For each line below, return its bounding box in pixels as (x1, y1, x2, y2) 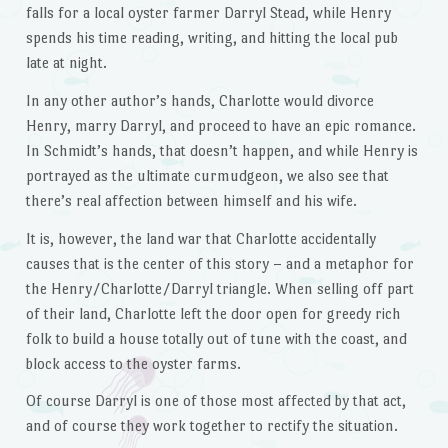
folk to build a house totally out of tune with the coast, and (25, 329, 407, 347)
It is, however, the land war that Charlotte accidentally (25, 229, 376, 247)
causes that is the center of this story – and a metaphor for (25, 254, 414, 272)
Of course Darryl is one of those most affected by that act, (25, 392, 406, 410)
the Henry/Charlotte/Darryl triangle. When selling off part (25, 279, 414, 297)
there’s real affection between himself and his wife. (25, 191, 357, 209)
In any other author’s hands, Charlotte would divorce (25, 91, 374, 109)
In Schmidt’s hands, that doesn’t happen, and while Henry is (25, 141, 418, 159)
